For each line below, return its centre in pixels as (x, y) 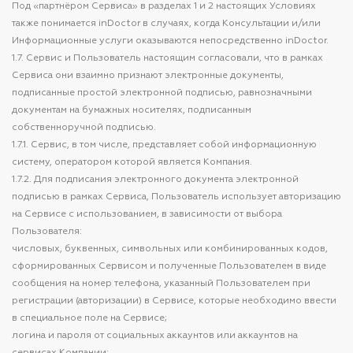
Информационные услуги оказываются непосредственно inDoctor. (170, 41)
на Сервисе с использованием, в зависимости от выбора (147, 214)
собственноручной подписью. (84, 128)
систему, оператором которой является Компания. (132, 162)
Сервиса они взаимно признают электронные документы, (148, 76)
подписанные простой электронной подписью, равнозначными (162, 93)
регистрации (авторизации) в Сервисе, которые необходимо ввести (174, 301)
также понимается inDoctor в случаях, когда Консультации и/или (166, 24)
